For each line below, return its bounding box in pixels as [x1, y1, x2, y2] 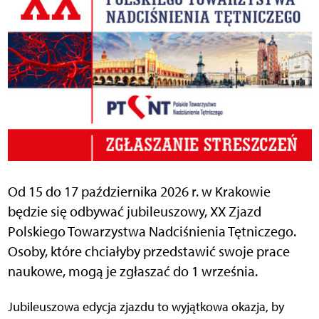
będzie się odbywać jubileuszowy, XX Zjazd [7, 202, 261, 220]
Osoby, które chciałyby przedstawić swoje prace [7, 242, 290, 260]
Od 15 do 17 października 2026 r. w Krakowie [7, 182, 271, 200]
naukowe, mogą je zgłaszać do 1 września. [7, 262, 258, 280]
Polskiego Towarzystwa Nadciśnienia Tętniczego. [7, 222, 296, 240]
